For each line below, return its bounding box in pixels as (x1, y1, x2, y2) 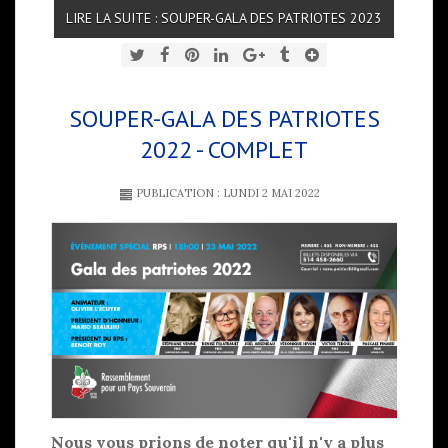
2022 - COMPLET (140, 134, 308, 166)
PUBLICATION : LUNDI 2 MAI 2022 (132, 186, 320, 201)
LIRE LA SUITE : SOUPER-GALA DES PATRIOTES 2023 (66, 9, 382, 28)
